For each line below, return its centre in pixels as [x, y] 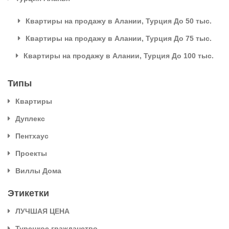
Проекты [31, 153]
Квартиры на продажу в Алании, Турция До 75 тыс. [118, 38]
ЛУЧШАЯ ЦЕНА [42, 211]
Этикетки [28, 193]
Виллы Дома [38, 170]
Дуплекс [30, 118]
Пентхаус [32, 136]
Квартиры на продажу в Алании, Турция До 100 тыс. [118, 55]
